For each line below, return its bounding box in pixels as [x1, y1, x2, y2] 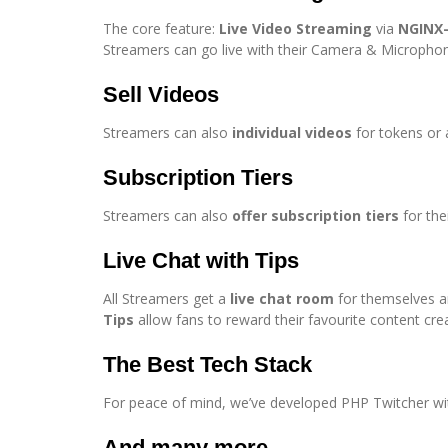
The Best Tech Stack [103, 352, 312, 378]
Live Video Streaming [219, 19, 372, 39]
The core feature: [103, 19, 215, 39]
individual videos [232, 123, 352, 143]
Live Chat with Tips [103, 248, 299, 274]
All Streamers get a [103, 289, 226, 309]
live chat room [230, 289, 334, 309]
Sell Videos [103, 82, 219, 108]
